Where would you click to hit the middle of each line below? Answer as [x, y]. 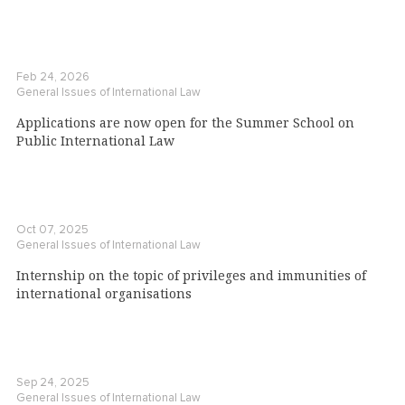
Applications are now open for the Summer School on [185, 123]
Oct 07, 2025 [52, 230]
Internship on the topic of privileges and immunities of [191, 276]
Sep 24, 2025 [53, 383]
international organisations [104, 294]
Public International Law [95, 141]
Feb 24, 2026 [53, 77]
